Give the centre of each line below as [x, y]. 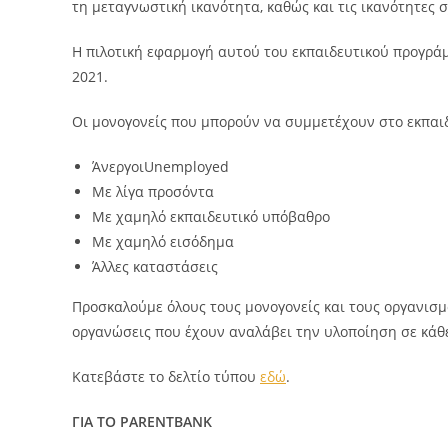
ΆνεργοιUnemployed [160, 167]
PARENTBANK [166, 422]
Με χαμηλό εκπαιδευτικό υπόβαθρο [211, 217]
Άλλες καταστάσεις [155, 267]
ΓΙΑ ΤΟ [96, 422]
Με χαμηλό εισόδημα [163, 242]
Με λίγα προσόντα [153, 192]
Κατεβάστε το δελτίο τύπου [166, 377]
